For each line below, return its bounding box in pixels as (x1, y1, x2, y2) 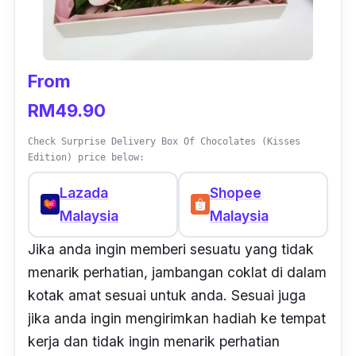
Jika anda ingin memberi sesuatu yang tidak (28, 240, 314, 257)
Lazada (60, 184, 109, 202)
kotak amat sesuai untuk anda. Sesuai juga (28, 286, 306, 304)
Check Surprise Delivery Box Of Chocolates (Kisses (28, 135, 300, 147)
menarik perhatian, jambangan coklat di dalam (28, 263, 327, 281)
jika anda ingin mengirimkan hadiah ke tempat (28, 309, 326, 327)
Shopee (209, 184, 261, 202)
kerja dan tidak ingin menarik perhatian (28, 332, 280, 350)
